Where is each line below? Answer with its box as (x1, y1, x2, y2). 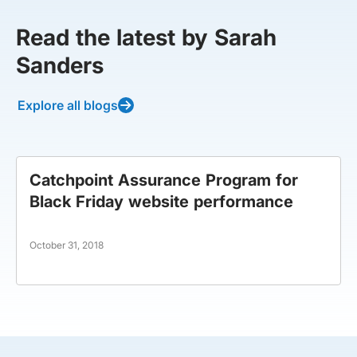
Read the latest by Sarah (16, 24, 277, 51)
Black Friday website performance (29, 192, 293, 211)
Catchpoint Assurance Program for (29, 171, 298, 190)
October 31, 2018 (29, 239, 104, 251)
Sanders (16, 52, 104, 79)
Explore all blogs (18, 97, 118, 113)
